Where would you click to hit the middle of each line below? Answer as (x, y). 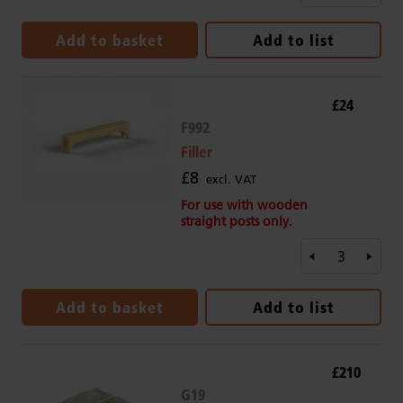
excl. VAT (231, 179)
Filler (196, 152)
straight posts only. (236, 222)
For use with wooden (244, 206)
